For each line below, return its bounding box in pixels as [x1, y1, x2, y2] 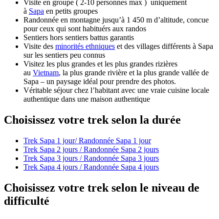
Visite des [23, 42, 55, 50]
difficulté [4, 194, 49, 207]
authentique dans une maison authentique [23, 94, 150, 103]
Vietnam [33, 68, 59, 77]
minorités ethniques [55, 42, 115, 50]
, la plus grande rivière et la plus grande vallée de [59, 68, 209, 77]
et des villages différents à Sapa [115, 42, 213, 50]
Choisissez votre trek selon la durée [4, 113, 181, 126]
